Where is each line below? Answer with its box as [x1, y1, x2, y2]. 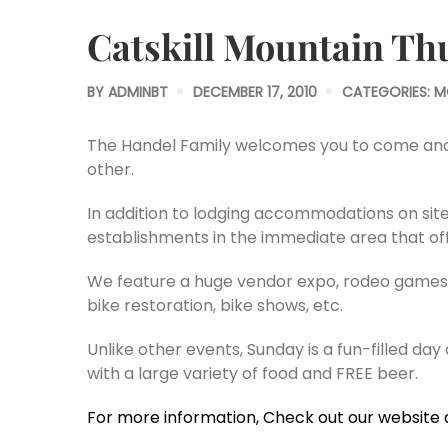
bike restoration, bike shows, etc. [87, 294, 343, 317]
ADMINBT [108, 82, 168, 102]
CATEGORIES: [342, 82, 434, 102]
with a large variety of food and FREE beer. [87, 362, 418, 385]
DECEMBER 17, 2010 [193, 82, 317, 102]
